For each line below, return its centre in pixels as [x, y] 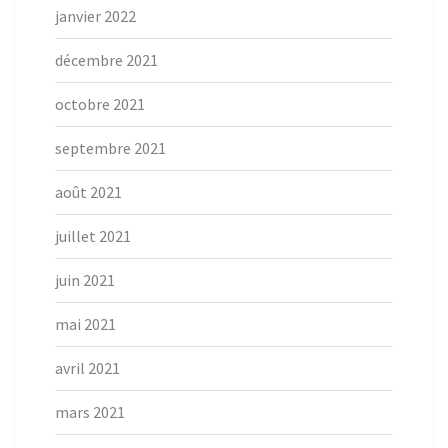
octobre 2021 [100, 104]
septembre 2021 [110, 148]
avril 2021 [87, 368]
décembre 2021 [106, 60]
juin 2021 [85, 280]
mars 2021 [90, 412]
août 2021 [88, 192]
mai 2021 [85, 324]
